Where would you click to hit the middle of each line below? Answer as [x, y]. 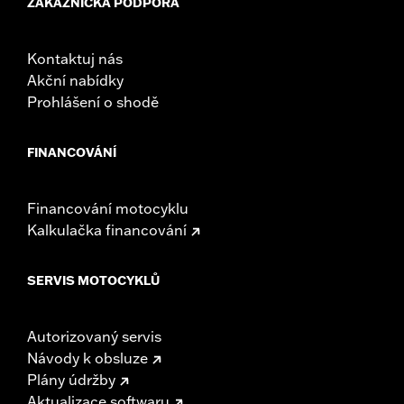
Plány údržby [71, 380]
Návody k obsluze [87, 358]
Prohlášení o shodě [93, 102]
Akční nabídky [75, 81]
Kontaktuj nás [75, 59]
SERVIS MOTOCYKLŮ [93, 281]
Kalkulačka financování [107, 230]
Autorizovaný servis [94, 337]
